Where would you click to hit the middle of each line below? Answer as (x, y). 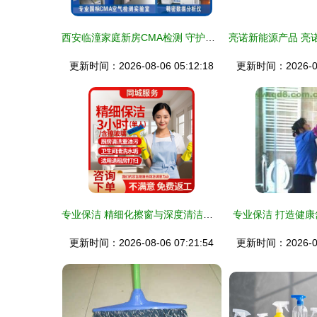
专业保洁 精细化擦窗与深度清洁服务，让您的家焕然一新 (208, 214)
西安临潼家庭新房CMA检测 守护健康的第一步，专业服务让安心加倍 (210, 38)
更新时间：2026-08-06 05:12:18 (142, 66)
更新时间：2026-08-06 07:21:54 (142, 243)
